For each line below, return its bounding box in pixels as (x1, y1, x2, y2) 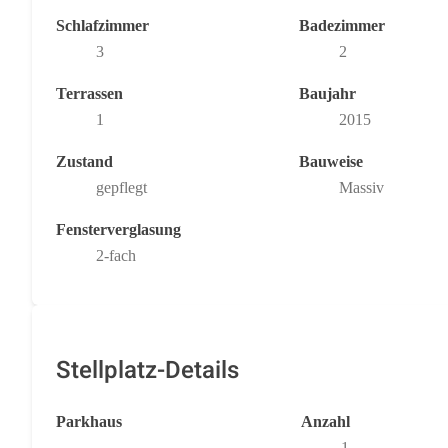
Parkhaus (56, 412, 122, 430)
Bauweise (298, 152, 363, 170)
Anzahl (301, 412, 351, 430)
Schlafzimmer (56, 16, 149, 34)
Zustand (56, 152, 113, 170)
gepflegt (96, 178, 147, 196)
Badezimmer (298, 16, 385, 34)
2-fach (96, 246, 136, 264)
